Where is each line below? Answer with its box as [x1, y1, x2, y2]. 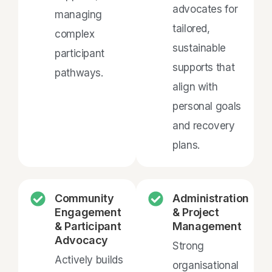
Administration [172, 191, 249, 205]
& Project [172, 205, 219, 219]
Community [55, 191, 114, 205]
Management [172, 219, 242, 233]
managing [55, 8, 103, 21]
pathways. [55, 66, 103, 79]
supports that [172, 61, 235, 73]
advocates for [172, 2, 238, 15]
